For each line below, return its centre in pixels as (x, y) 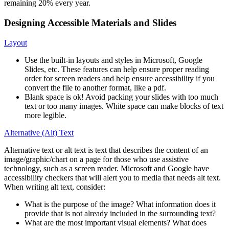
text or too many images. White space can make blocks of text (124, 106)
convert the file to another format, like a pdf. (95, 87)
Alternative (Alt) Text (39, 132)
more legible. (45, 115)
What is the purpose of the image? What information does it (120, 204)
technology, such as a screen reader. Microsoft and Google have (107, 168)
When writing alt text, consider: (55, 187)
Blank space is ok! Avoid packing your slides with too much (121, 97)
